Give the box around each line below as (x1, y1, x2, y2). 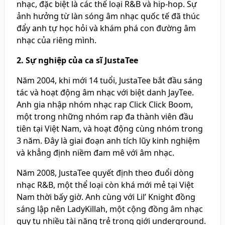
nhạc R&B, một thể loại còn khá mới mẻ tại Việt (17, 179, 194, 190)
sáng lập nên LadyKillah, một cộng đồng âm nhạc (17, 203, 203, 214)
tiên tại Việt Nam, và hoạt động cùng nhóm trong (17, 123, 203, 134)
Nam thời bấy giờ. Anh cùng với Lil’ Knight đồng (17, 191, 195, 202)
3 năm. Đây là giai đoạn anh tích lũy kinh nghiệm (17, 135, 200, 146)
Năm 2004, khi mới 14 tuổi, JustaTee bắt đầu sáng (17, 75, 202, 86)
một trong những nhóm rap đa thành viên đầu (17, 111, 193, 122)
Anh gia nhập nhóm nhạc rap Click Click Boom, (17, 99, 193, 110)
